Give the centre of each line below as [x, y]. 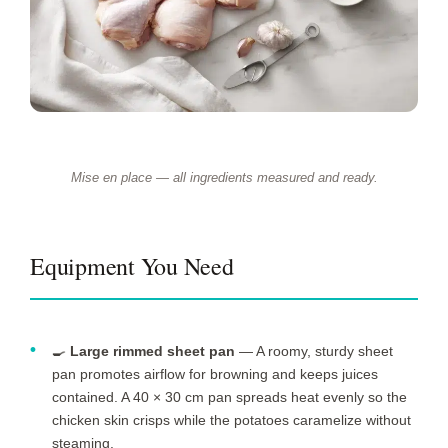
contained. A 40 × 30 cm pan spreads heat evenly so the [229, 397]
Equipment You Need [132, 266]
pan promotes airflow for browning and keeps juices [215, 374]
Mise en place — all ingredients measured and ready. [224, 178]
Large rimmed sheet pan [152, 351]
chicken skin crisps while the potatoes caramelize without [231, 420]
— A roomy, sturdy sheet [314, 351]
